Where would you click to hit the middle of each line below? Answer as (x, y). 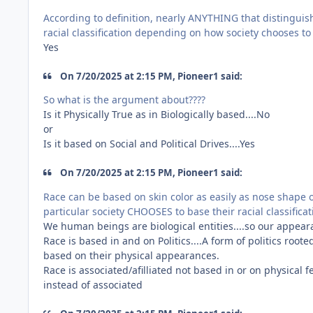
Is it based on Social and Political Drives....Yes (149, 144)
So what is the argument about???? (124, 100)
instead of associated (93, 284)
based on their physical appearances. (131, 255)
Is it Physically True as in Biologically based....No (156, 115)
